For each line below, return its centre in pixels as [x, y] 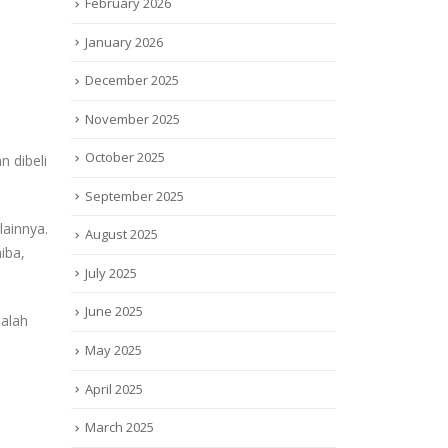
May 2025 [113, 349]
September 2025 [134, 195]
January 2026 [124, 41]
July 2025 [111, 272]
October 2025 [125, 157]
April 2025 [114, 388]
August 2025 [121, 234]
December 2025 [132, 80]
